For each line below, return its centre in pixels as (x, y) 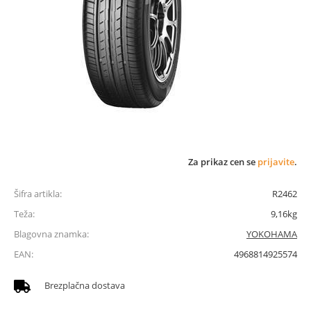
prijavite (276, 162)
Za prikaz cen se (223, 162)
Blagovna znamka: (51, 234)
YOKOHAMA (272, 234)
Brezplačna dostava (85, 285)
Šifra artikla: (38, 194)
